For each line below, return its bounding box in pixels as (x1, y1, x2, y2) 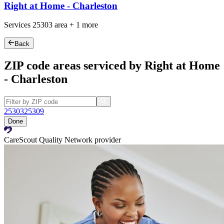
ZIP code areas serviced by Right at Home (4, 58, 220, 72)
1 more (76, 20, 98, 29)
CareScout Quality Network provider (4, 135, 121, 144)
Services (4, 20, 32, 29)
